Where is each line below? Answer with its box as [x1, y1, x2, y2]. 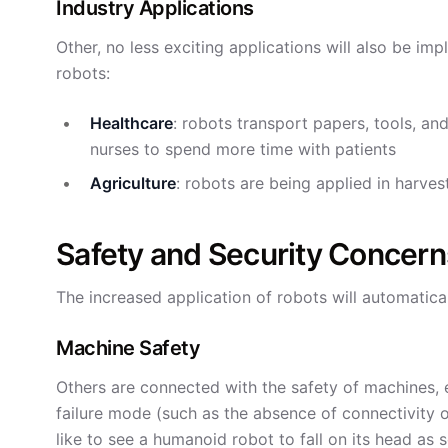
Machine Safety [56, 336, 200, 360]
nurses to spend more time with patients [90, 139, 397, 159]
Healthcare [90, 113, 174, 133]
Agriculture [90, 173, 177, 193]
